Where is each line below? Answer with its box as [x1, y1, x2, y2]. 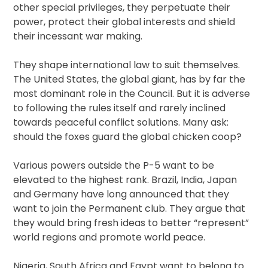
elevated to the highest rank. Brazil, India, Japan [13, 173, 237, 187]
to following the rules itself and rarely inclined [13, 101, 226, 115]
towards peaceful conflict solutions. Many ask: [13, 115, 229, 130]
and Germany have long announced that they [13, 187, 230, 202]
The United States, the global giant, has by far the [13, 72, 246, 87]
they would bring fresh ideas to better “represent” [13, 216, 249, 230]
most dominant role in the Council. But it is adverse [13, 87, 251, 101]
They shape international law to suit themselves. [13, 58, 240, 72]
